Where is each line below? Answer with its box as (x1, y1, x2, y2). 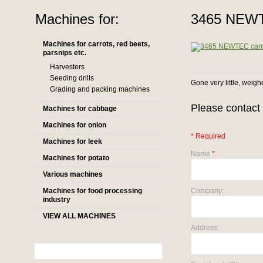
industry (43, 195, 70, 204)
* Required (191, 132, 225, 140)
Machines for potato (43, 154, 109, 162)
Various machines (43, 170, 103, 178)
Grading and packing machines (50, 85, 150, 93)
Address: (191, 224, 219, 232)
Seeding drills (50, 74, 94, 82)
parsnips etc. (43, 49, 86, 57)
